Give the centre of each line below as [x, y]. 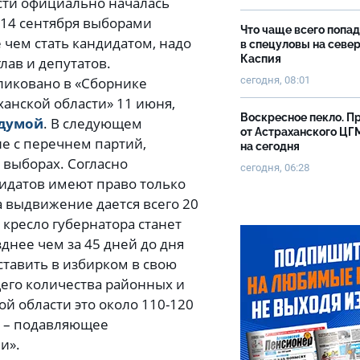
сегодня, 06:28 [275, 168]
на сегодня [270, 146]
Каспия [261, 59]
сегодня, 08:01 [275, 80]
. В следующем [93, 123]
